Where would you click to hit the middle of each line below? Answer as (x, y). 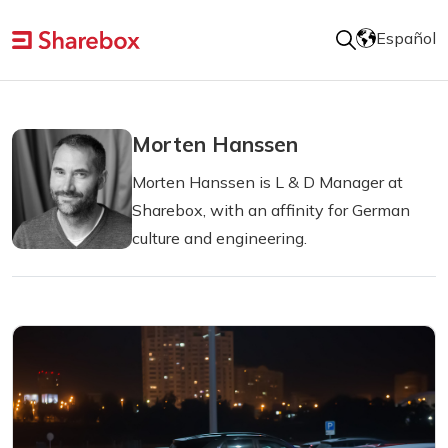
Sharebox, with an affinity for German (271, 210)
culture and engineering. (219, 238)
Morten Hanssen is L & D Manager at (267, 182)
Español (406, 38)
